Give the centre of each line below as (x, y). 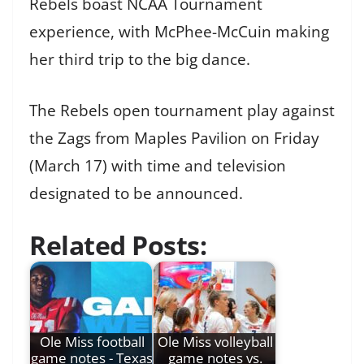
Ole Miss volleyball (215, 342)
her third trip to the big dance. (140, 60)
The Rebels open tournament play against (182, 110)
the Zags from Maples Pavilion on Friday (174, 138)
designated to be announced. (136, 193)
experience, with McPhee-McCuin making (179, 32)
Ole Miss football (92, 342)
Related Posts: (118, 245)
